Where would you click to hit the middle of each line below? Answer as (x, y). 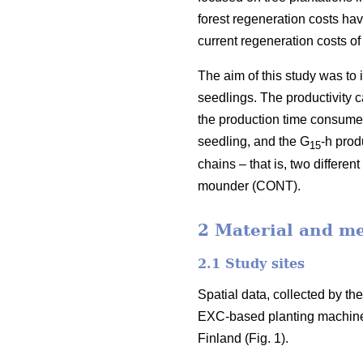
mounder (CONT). (249, 186)
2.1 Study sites (251, 263)
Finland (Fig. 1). (243, 338)
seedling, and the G (254, 142)
